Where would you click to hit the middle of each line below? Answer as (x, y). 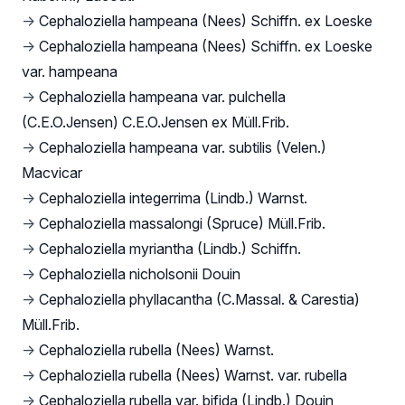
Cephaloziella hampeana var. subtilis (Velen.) (183, 148)
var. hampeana (70, 72)
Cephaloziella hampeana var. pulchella (162, 97)
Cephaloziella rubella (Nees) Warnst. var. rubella (193, 376)
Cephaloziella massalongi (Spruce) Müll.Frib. (182, 224)
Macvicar (52, 173)
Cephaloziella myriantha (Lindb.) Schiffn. (170, 249)
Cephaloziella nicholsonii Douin (140, 274)
